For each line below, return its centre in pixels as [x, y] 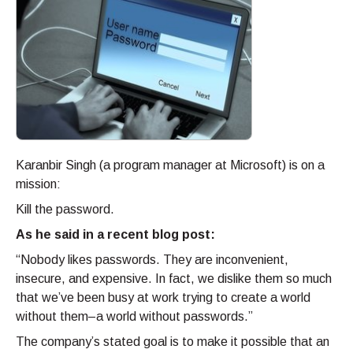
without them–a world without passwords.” [134, 317]
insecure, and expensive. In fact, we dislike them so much [174, 279]
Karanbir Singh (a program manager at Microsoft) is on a [170, 165]
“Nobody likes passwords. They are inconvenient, [152, 260]
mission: [38, 184]
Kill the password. [65, 210]
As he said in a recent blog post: [115, 235]
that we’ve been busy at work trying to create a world [163, 298]
